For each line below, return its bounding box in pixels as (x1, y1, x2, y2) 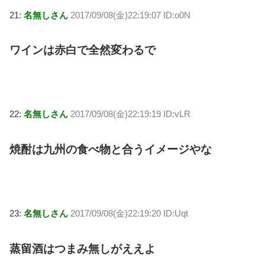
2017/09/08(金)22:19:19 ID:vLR (70, 109, 190, 119)
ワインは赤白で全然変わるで (9, 44, 156, 57)
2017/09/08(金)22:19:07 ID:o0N (70, 9, 190, 20)
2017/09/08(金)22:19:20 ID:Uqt (70, 208, 188, 218)
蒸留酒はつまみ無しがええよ (9, 242, 156, 255)
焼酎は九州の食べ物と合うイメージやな (9, 143, 212, 156)
